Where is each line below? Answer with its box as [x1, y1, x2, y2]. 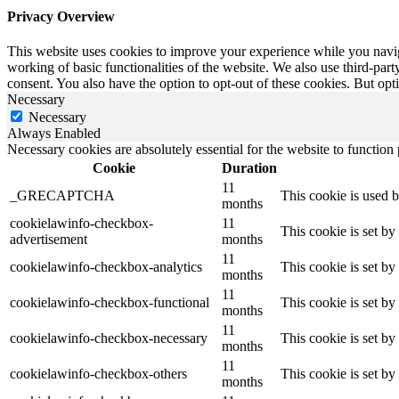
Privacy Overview [7, 8, 115, 24]
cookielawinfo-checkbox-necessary [10, 330, 208, 346]
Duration [222, 160, 277, 176]
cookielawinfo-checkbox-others [10, 366, 187, 382]
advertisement [10, 232, 87, 248]
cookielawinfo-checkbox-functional [10, 295, 209, 311]
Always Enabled [7, 126, 101, 142]
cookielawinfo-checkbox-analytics [10, 259, 202, 275]
